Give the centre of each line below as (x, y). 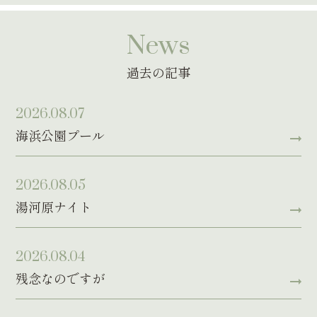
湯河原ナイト (54, 206)
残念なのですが (60, 278)
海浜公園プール (60, 135)
